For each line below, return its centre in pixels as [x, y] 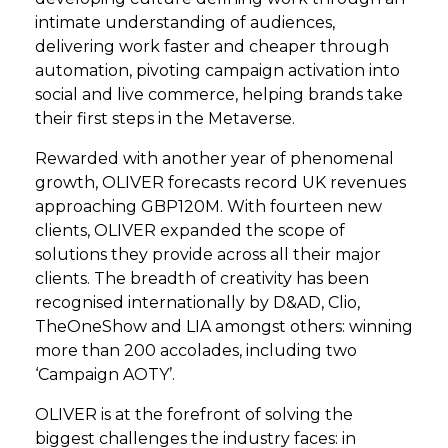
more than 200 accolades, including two [196, 350]
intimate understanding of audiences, [185, 22]
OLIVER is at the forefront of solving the [194, 414]
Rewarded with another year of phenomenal [214, 158]
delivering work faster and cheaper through [212, 46]
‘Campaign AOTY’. [105, 374]
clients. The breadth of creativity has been [202, 278]
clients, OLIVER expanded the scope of [190, 230]
